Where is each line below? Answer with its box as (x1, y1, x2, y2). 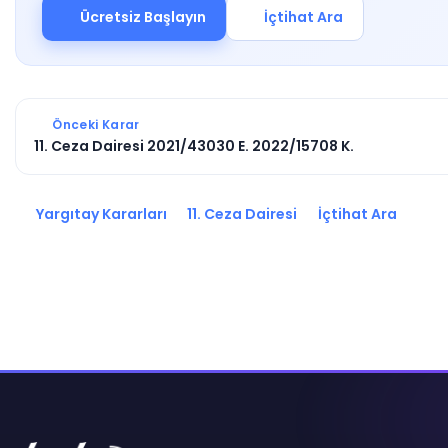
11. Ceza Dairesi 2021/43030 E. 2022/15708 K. (34, 136, 354, 156)
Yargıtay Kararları (32, 204, 167, 224)
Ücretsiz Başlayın (79, 7, 206, 27)
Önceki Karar (49, 116, 140, 133)
